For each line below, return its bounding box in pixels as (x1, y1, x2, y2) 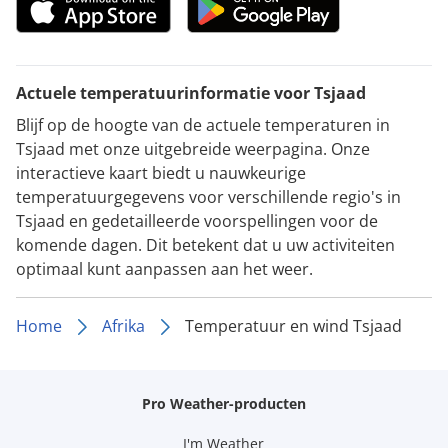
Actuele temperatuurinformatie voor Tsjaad (16, 81, 366, 104)
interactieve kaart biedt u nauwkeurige (16, 161, 306, 184)
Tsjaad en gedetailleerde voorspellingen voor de (16, 209, 378, 232)
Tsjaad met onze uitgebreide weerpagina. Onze (16, 137, 370, 160)
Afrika (102, 314, 145, 337)
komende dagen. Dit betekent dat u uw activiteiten (16, 233, 395, 256)
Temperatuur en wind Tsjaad (185, 314, 402, 337)
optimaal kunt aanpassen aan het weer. (16, 257, 313, 280)
